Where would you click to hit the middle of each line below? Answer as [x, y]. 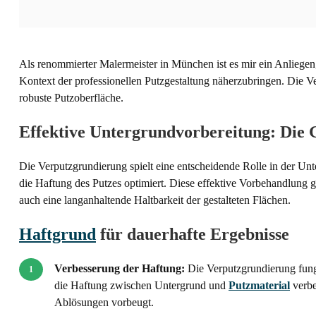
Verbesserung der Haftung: [120, 268]
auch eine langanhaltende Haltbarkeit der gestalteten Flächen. [155, 200]
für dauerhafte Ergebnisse [193, 234]
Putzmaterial [259, 285]
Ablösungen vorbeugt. [104, 302]
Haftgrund [57, 234]
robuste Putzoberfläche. [71, 97]
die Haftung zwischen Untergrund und [141, 285]
